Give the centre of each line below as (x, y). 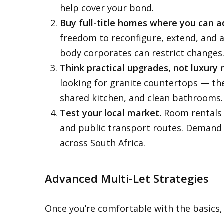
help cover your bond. (107, 8)
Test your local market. (111, 113)
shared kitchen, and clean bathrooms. (141, 98)
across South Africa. (103, 143)
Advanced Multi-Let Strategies (127, 178)
